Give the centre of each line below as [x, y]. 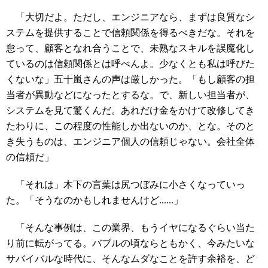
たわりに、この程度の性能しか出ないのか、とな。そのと [130, 126]
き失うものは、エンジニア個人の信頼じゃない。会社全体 [130, 141]
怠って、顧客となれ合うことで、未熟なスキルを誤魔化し [130, 48]
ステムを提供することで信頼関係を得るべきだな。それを [130, 33]
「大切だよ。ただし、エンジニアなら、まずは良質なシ [130, 17]
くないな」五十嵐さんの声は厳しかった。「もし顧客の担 [130, 79]
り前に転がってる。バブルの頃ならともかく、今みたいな [130, 243]
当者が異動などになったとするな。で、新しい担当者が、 [130, 95]
